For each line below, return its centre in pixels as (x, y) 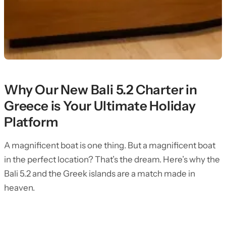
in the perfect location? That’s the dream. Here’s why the (112, 159)
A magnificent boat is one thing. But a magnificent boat (110, 145)
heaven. (19, 188)
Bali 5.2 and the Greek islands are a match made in (100, 174)
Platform (31, 122)
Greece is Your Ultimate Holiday (100, 106)
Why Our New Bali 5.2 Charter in (101, 90)
